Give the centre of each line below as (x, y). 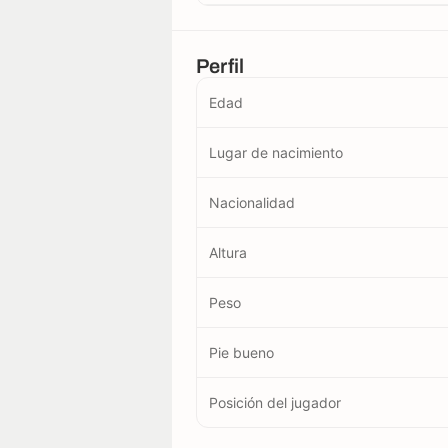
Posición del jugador (275, 402)
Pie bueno (241, 352)
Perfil (220, 65)
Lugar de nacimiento (276, 152)
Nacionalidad (252, 202)
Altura (228, 252)
